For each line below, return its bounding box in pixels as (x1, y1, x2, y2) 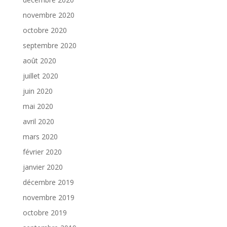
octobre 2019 (22, 207, 67, 217)
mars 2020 (22, 131, 58, 141)
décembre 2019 (22, 177, 74, 187)
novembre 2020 (22, 10, 74, 20)
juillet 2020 (22, 70, 58, 81)
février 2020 (22, 146, 62, 157)
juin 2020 (22, 86, 53, 96)
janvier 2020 (22, 162, 63, 172)
